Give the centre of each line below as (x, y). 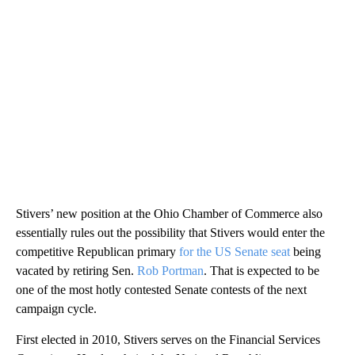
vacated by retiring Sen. (76, 270)
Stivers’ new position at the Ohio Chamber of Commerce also (169, 213)
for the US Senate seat (236, 251)
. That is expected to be (261, 270)
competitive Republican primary (97, 251)
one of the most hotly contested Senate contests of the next (161, 289)
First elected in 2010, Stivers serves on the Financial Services (168, 339)
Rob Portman (170, 270)
